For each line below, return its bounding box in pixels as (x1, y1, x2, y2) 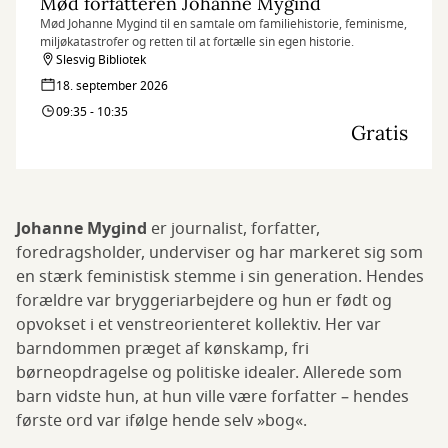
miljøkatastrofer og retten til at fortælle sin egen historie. (40, 33, 354, 52)
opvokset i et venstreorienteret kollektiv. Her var (16, 313, 381, 338)
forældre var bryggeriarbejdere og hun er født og (16, 289, 392, 314)
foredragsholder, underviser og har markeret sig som (16, 241, 423, 266)
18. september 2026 (56, 77, 168, 96)
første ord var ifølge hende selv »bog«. (16, 409, 307, 434)
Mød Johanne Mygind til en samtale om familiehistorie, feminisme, (40, 15, 407, 34)
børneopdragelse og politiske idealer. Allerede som (16, 361, 402, 386)
